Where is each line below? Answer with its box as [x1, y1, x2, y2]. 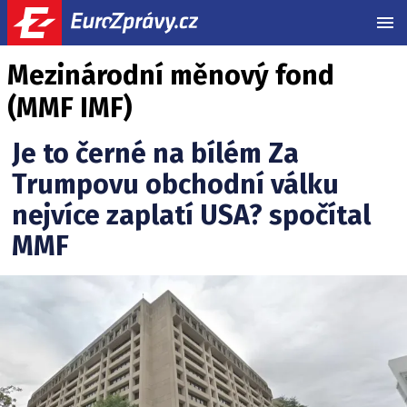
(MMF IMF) [7, 92, 132, 124]
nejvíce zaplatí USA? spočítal [12, 199, 371, 232]
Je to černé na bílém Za [12, 137, 299, 170]
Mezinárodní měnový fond [7, 59, 334, 92]
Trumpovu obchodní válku [12, 168, 339, 201]
